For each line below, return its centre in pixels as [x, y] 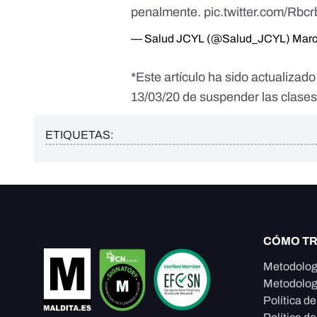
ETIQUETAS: [79, 134]
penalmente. [168, 12]
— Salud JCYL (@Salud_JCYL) [212, 38]
